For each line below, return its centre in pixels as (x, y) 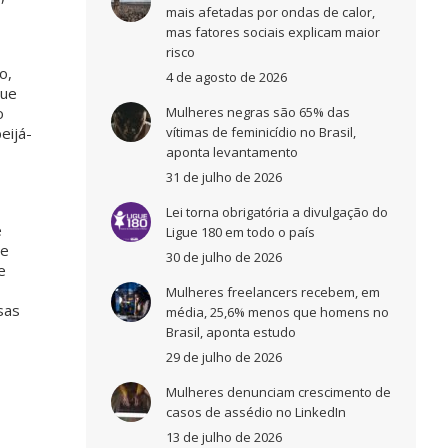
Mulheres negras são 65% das (258, 112)
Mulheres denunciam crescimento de (278, 392)
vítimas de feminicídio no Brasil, (261, 132)
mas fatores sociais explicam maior (273, 32)
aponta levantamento (232, 152)
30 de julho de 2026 (224, 257)
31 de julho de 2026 (224, 177)
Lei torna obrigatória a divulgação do (277, 212)
